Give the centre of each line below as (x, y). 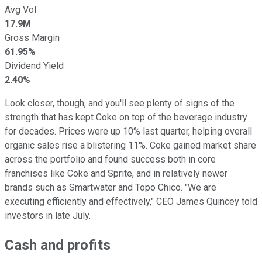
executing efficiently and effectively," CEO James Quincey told (131, 201)
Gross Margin (32, 37)
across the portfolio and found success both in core (110, 159)
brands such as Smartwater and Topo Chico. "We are (111, 187)
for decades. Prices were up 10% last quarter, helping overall (128, 131)
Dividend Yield (34, 65)
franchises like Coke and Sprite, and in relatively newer (116, 173)
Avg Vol (20, 9)
